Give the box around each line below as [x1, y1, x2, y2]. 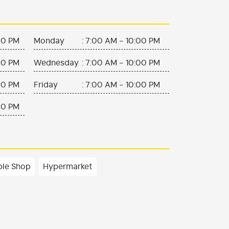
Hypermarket [43, 163, 93, 171]
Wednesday [33, 59, 79, 67]
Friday [33, 81, 58, 89]
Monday [33, 37, 64, 45]
